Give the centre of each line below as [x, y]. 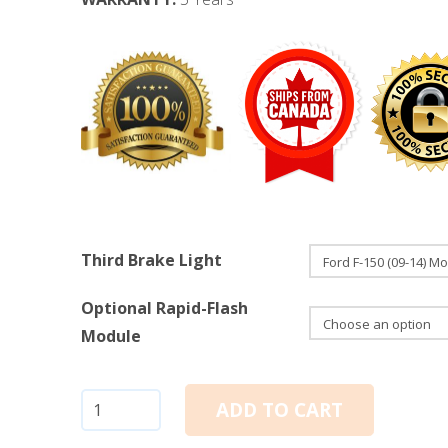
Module [110, 335]
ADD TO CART [280, 409]
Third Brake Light [151, 259]
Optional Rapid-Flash [164, 307]
